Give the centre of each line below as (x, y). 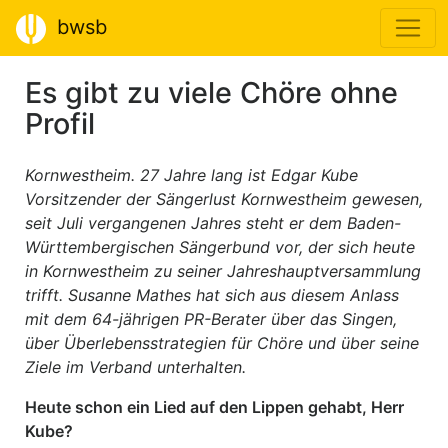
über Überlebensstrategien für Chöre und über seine (222, 343)
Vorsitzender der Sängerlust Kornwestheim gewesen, (224, 199)
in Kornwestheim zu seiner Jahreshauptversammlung (223, 271)
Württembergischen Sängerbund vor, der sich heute (220, 247)
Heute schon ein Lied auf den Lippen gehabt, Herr (214, 407)
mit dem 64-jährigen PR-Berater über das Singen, (211, 319)
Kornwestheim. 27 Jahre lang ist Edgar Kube (191, 175)
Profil (60, 123)
